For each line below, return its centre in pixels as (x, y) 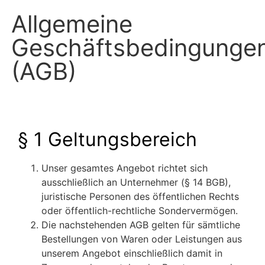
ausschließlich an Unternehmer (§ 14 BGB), (136, 182)
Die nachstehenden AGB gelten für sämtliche (141, 225)
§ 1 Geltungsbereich (107, 140)
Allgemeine (72, 24)
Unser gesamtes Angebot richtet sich (125, 168)
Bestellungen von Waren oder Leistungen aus (142, 239)
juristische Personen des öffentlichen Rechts (140, 197)
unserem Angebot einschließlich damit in (132, 253)
